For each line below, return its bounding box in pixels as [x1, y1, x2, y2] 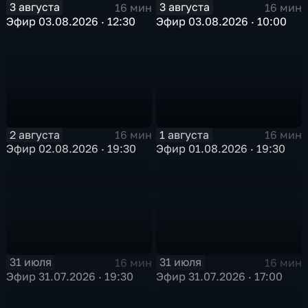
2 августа [9, 127, 60, 142]
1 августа [159, 127, 210, 142]
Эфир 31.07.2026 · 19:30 [6, 269, 134, 283]
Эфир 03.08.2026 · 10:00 [156, 14, 287, 28]
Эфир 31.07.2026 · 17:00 [156, 269, 283, 283]
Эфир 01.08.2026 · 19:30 [156, 142, 286, 156]
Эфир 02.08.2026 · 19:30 [6, 142, 137, 156]
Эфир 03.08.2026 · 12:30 [6, 14, 136, 28]
